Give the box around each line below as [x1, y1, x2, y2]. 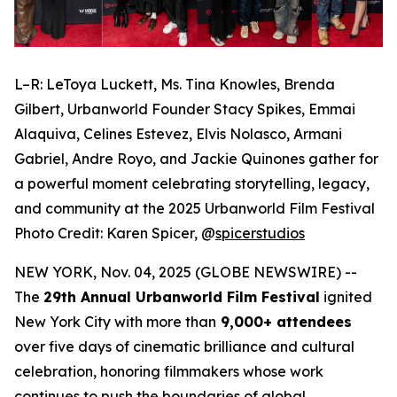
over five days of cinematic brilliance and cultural [14, 337, 354, 355]
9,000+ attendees [216, 312, 352, 331]
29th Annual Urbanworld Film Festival [43, 287, 320, 306]
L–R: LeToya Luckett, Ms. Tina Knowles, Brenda [14, 74, 335, 93]
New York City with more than [14, 312, 216, 331]
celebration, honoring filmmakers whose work [14, 362, 323, 380]
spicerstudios [215, 223, 305, 242]
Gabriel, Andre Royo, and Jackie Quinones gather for [14, 149, 378, 167]
